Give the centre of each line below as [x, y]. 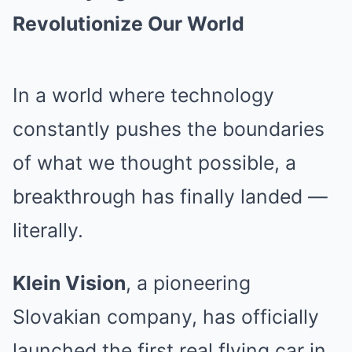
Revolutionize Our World [128, 24]
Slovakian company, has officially [166, 317]
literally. [48, 230]
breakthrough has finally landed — [170, 196]
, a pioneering [188, 283]
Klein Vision [69, 283]
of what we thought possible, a [154, 163]
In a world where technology [143, 95]
